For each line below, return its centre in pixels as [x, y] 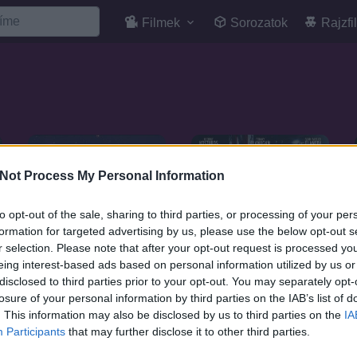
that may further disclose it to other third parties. [188, 332]
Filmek [159, 22]
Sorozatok [257, 22]
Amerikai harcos [240, 343]
